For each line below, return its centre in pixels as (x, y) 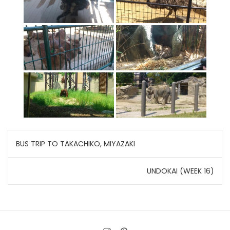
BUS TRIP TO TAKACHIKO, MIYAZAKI (75, 144)
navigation (49, 162)
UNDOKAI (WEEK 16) (180, 171)
